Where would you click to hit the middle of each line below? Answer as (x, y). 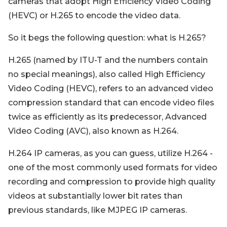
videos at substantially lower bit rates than (95, 196)
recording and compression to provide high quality (112, 182)
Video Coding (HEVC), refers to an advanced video (111, 88)
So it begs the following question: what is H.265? (107, 38)
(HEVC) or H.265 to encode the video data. (94, 15)
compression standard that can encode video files (111, 103)
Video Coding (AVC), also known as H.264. (93, 131)
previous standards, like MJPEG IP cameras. (98, 210)
